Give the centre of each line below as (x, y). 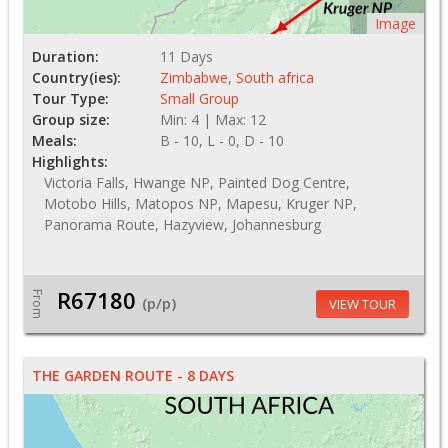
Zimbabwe (194, 78)
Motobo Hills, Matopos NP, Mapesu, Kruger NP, (200, 204)
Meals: (54, 141)
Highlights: (70, 162)
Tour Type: (70, 99)
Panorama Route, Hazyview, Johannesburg (182, 225)
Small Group (199, 99)
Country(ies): (76, 78)
